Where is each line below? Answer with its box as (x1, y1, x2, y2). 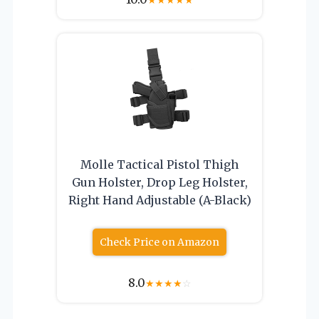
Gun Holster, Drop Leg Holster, (71, 174, 248, 189)
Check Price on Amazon (100, 235, 219, 249)
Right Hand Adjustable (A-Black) (68, 192, 251, 207)
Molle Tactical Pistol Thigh (80, 157, 239, 172)
